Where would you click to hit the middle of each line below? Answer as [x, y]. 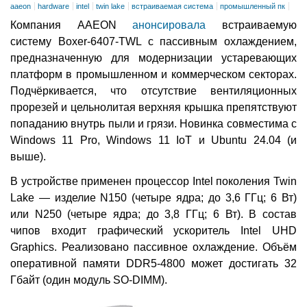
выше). [28, 157]
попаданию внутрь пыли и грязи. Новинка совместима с [153, 124]
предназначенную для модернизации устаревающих [153, 58]
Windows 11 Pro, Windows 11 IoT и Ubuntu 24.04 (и [153, 140]
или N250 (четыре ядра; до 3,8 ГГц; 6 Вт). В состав [153, 214]
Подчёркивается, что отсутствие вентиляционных [153, 91]
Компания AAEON [72, 25]
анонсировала [169, 25]
